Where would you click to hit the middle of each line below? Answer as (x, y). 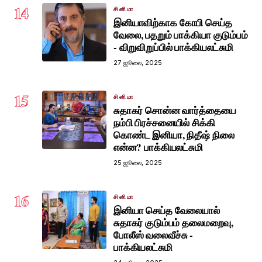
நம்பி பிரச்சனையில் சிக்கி (164, 122)
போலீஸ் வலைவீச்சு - (154, 235)
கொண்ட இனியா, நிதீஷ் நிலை (174, 135)
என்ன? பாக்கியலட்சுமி (158, 147)
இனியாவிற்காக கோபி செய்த (173, 22)
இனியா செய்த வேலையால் (167, 210)
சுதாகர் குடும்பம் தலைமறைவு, (174, 222)
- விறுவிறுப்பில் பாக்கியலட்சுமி (173, 47)
